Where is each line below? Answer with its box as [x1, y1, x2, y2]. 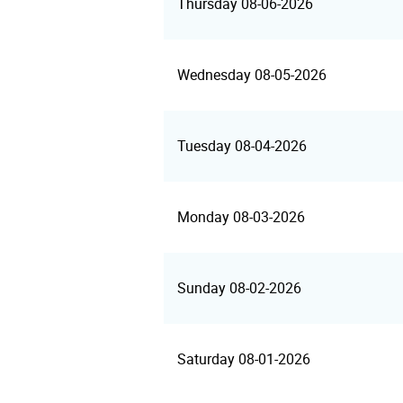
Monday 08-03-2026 [177, 209, 305, 226]
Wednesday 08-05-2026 [177, 67, 327, 84]
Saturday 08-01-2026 [177, 351, 310, 368]
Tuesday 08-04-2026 [177, 138, 307, 155]
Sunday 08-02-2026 [177, 280, 301, 297]
